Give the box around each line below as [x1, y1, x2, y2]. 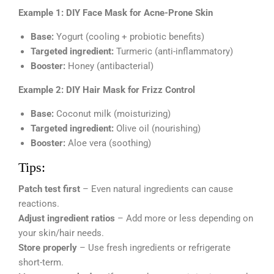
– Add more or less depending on [115, 213, 253, 224]
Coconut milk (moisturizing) [54, 108, 171, 120]
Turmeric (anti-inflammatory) [114, 46, 233, 57]
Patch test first [18, 183, 80, 195]
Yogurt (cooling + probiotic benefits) [54, 31, 204, 43]
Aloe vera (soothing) [65, 138, 151, 149]
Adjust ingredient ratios [18, 213, 115, 224]
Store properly [18, 242, 77, 254]
